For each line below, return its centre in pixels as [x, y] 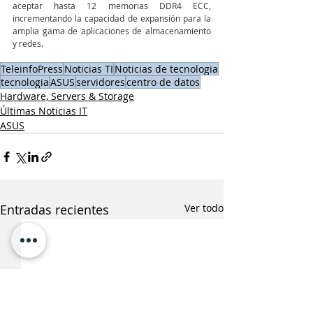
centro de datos [163, 82]
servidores [101, 82]
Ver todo [204, 208]
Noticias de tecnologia [166, 69]
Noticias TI [89, 69]
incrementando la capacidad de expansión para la [112, 19]
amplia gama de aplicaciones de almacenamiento [112, 31]
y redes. [28, 44]
